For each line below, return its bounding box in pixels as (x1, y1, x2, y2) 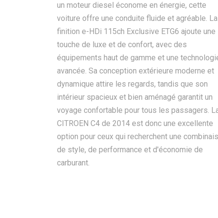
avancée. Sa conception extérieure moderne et (57, 66, 214, 75)
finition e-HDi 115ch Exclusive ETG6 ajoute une (57, 27, 216, 36)
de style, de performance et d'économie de (57, 145, 203, 154)
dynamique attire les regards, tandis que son (57, 79, 208, 89)
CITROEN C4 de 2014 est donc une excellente (57, 119, 213, 128)
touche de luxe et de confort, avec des (57, 40, 187, 49)
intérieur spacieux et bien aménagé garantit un (57, 92, 213, 102)
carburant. (57, 158, 90, 167)
